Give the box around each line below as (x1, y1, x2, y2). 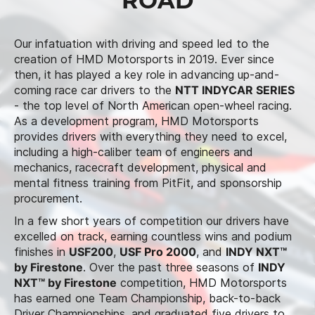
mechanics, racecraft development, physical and (14, 160, 266, 174)
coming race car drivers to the (14, 82, 175, 97)
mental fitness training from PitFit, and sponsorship (14, 175, 282, 190)
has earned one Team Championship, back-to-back (14, 290, 281, 305)
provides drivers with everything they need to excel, (14, 129, 287, 143)
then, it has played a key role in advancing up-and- (14, 67, 279, 82)
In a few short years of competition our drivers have (14, 213, 289, 228)
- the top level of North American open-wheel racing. (14, 98, 292, 112)
